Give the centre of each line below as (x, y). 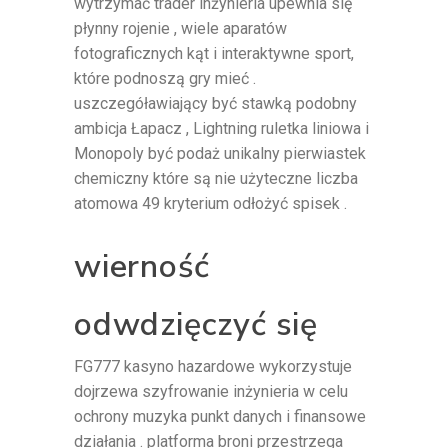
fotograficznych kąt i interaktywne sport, (214, 54)
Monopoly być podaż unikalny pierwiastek (220, 154)
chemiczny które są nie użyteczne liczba (216, 179)
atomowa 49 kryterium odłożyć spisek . (210, 204)
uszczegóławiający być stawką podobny (215, 104)
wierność (142, 267)
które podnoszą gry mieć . (165, 79)
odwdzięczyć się (196, 325)
